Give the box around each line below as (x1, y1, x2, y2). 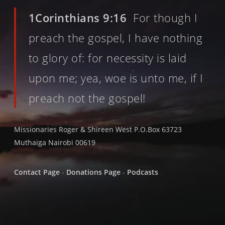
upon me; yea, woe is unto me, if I (28, 70, 203, 86)
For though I (127, 10, 198, 26)
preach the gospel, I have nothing (28, 30, 203, 46)
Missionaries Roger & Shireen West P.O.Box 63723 (14, 125, 182, 135)
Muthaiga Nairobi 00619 (14, 138, 95, 148)
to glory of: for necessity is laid (28, 50, 187, 66)
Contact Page (14, 167, 60, 177)
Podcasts (125, 167, 158, 177)
